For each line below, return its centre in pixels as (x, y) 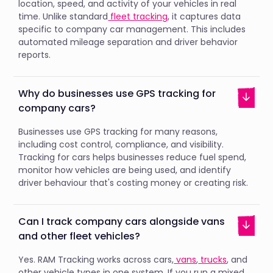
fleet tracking (138, 16)
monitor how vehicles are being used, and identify (125, 170)
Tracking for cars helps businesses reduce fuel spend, (133, 157)
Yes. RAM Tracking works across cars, (96, 259)
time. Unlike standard (63, 16)
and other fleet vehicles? (80, 236)
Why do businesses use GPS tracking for (117, 93)
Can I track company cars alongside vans (122, 221)
